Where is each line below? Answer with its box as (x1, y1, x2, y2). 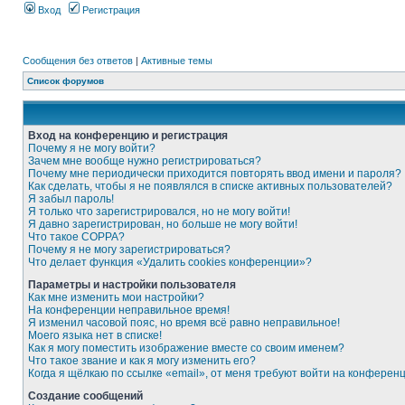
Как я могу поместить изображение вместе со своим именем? (28, 342, 344, 354)
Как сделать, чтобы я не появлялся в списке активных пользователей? (28, 180, 392, 193)
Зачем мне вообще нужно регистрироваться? (28, 155, 261, 167)
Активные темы (141, 55, 212, 66)
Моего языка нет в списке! (28, 329, 162, 342)
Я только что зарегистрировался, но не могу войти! (28, 205, 290, 218)
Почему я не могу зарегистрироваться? (28, 243, 231, 256)
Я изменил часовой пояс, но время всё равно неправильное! (28, 316, 340, 329)
